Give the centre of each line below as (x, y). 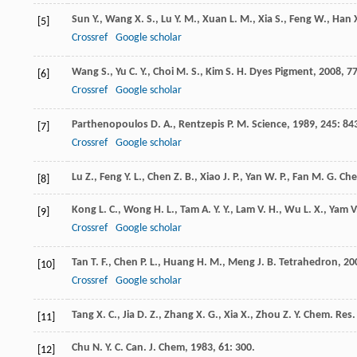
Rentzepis (202, 125)
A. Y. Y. (216, 210)
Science (269, 125)
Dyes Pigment (281, 73)
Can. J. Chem (155, 348)
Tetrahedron (308, 263)
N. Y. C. (108, 348)
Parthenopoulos (110, 125)
